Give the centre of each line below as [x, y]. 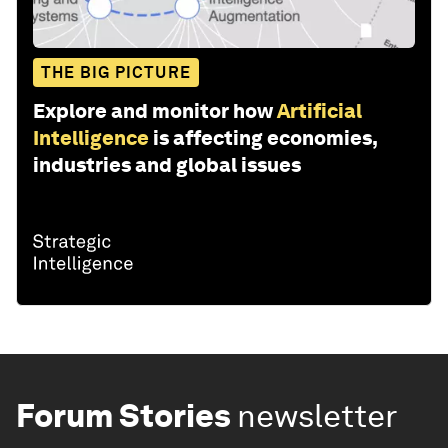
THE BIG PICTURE [116, 73]
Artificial [319, 111]
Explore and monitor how [153, 111]
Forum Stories [123, 416]
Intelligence [91, 138]
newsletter [317, 416]
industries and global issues [167, 165]
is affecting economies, [265, 138]
